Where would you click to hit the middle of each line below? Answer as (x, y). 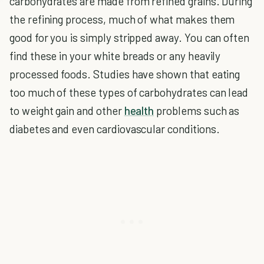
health (139, 110)
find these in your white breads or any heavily (115, 56)
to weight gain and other (67, 110)
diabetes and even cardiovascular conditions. (115, 129)
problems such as (197, 110)
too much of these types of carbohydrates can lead (129, 92)
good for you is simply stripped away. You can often (130, 37)
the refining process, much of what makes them (122, 19)
